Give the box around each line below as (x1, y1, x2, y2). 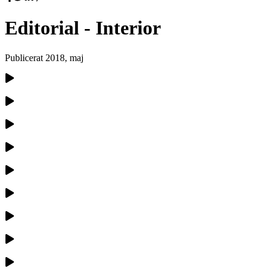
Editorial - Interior (5, 17, 161, 39)
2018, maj (45, 52, 83, 63)
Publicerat (5, 52, 45, 63)
